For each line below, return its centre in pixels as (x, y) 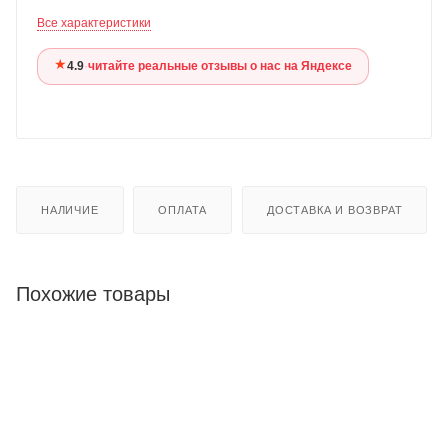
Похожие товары (93, 293)
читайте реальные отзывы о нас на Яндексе (220, 65)
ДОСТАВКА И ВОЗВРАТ (335, 209)
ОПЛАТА (183, 209)
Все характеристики (94, 22)
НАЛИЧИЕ (70, 209)
